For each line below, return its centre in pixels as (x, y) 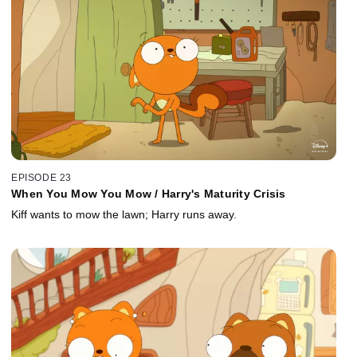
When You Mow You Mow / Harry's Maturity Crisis (149, 193)
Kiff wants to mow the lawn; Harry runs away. (124, 214)
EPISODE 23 (41, 177)
